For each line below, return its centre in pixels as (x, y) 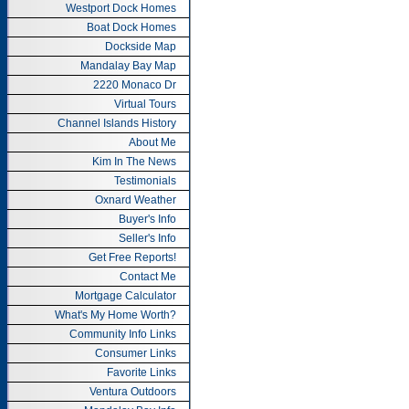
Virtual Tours (145, 104)
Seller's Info (147, 238)
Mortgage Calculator (126, 296)
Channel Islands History (117, 123)
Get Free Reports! (132, 257)
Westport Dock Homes (121, 8)
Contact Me (148, 277)
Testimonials (145, 181)
